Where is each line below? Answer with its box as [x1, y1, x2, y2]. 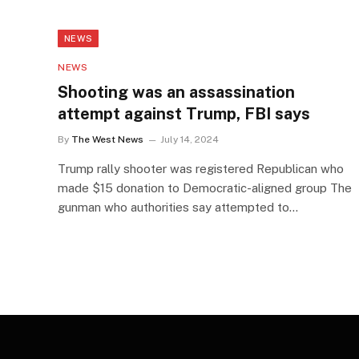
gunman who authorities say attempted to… [58, 200, 298, 214]
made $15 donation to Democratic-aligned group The [58, 181, 352, 195]
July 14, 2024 [160, 134, 219, 145]
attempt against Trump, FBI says [58, 104, 310, 123]
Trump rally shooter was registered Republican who [58, 162, 344, 175]
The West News [71, 134, 143, 145]
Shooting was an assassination [58, 83, 295, 102]
